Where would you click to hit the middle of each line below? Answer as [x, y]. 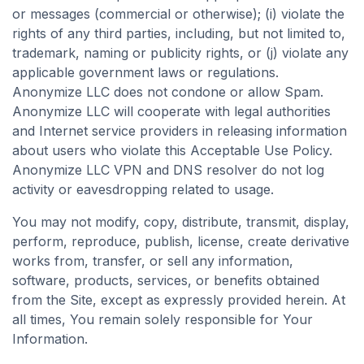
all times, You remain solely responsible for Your [162, 319]
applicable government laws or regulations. [145, 72]
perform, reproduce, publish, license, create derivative [181, 241]
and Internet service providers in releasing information [180, 131]
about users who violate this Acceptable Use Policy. [172, 150]
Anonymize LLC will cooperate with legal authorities [171, 111]
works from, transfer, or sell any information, [153, 261]
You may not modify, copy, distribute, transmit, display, [181, 222]
